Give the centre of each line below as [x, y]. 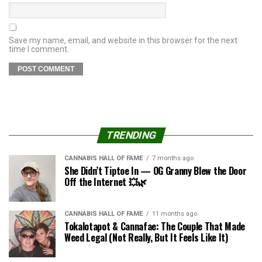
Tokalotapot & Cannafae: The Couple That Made [155, 227]
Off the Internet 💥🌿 [106, 182]
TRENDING [131, 135]
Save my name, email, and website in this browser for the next [123, 41]
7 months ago [173, 158]
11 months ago [175, 214]
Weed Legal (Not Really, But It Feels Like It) [146, 238]
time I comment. [39, 49]
